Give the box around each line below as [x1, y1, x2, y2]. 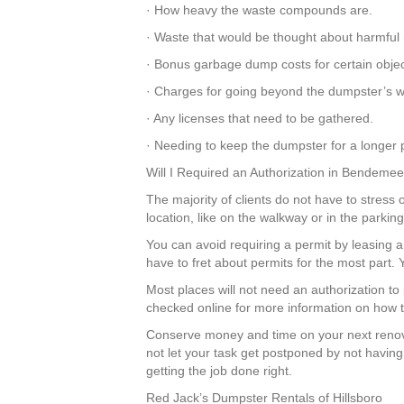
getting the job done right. [146, 363, 292, 378]
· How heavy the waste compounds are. [146, 2, 372, 17]
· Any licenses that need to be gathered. [146, 110, 373, 125]
